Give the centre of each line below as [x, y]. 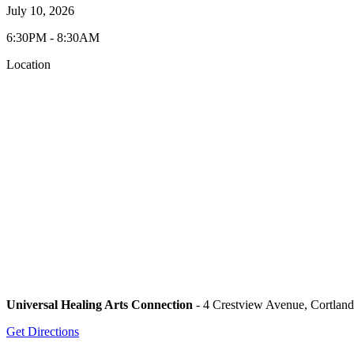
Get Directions [43, 331]
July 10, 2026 [40, 10]
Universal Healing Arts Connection [100, 304]
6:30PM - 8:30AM [53, 37]
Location [28, 64]
